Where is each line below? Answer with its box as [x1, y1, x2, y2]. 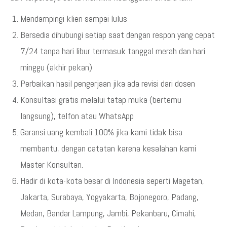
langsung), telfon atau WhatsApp [20, 110, 134, 122]
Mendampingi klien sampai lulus [20, 13, 127, 24]
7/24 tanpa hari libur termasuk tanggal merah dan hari [20, 45, 205, 57]
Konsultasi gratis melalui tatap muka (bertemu [20, 94, 181, 105]
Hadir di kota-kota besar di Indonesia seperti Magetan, [20, 175, 204, 186]
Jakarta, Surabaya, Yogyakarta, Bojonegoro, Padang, [20, 191, 199, 203]
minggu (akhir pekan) [20, 61, 92, 73]
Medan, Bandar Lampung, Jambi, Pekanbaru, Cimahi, [20, 207, 196, 219]
